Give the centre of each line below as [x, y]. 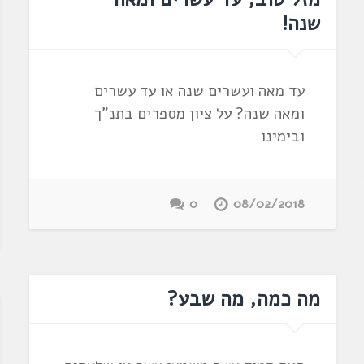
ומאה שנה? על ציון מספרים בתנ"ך [200, 114]
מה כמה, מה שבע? [244, 299]
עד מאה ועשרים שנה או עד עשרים [200, 91]
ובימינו [283, 137]
